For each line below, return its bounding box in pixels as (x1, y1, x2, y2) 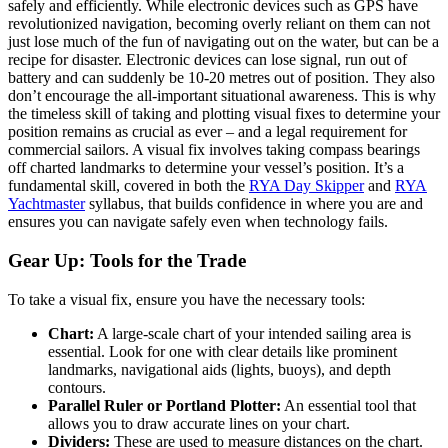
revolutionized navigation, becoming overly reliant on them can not (8, 15, 430, 33)
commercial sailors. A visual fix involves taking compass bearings (8, 141, 420, 159)
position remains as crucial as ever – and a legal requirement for (8, 123, 407, 141)
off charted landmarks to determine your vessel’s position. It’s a (8, 159, 404, 177)
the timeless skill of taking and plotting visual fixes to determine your (8, 105, 440, 123)
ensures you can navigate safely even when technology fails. (8, 213, 388, 231)
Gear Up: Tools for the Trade (8, 250, 246, 272)
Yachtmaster (8, 195, 85, 213)
